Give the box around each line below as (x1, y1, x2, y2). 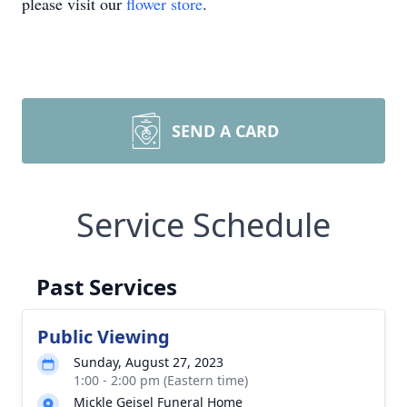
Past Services (36, 272, 177, 302)
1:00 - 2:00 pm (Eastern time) (74, 372, 248, 389)
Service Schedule (76, 203, 331, 247)
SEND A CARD (172, 120, 279, 142)
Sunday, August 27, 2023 (74, 353, 223, 371)
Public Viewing (37, 324, 170, 349)
